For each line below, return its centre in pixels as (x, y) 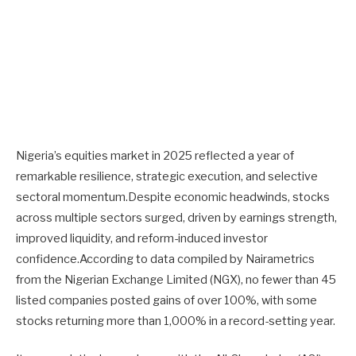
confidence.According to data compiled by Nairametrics (165, 259)
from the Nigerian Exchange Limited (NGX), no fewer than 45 (176, 280)
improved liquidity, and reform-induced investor (142, 238)
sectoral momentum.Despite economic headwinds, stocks (173, 197)
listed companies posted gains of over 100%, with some (166, 300)
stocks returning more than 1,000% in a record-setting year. (176, 321)
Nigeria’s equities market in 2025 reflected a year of (155, 156)
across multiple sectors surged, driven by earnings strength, (176, 218)
